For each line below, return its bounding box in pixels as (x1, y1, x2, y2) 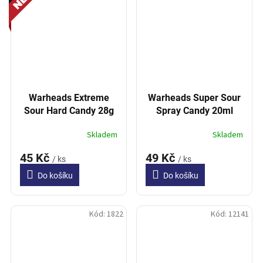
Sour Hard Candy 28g (23, 105, 114, 117)
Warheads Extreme (28, 92, 109, 104)
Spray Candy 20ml (156, 105, 233, 117)
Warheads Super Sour (148, 92, 241, 104)
